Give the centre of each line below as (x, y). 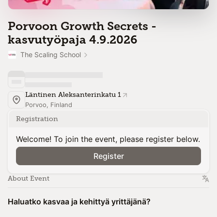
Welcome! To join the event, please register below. (108, 139)
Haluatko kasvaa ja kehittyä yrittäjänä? (79, 201)
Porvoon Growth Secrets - (82, 26)
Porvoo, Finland (49, 105)
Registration (37, 119)
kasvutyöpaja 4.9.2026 (73, 40)
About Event (29, 178)
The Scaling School (51, 54)
